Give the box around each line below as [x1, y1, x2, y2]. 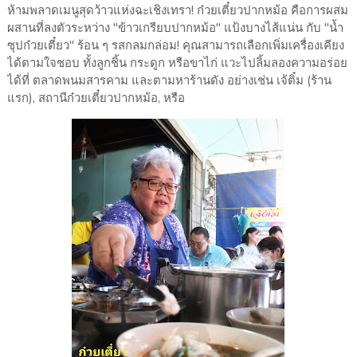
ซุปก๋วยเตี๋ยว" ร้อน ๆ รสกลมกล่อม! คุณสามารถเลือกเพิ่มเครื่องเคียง [6, 37, 344, 54]
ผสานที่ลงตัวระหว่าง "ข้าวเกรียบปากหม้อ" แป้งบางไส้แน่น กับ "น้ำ [6, 20, 343, 37]
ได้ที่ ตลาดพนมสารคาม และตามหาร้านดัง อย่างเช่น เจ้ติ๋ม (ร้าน [6, 73, 331, 89]
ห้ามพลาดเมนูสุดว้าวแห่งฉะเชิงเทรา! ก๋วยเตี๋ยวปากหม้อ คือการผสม [6, 2, 348, 19]
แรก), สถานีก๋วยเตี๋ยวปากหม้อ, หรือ [6, 90, 185, 107]
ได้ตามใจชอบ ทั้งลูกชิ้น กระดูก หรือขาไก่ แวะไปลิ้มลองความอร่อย [6, 55, 347, 72]
